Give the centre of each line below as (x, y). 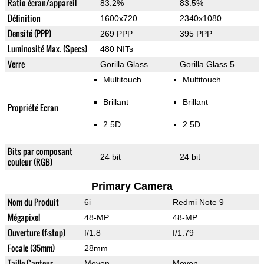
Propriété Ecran (33, 108)
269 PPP (116, 34)
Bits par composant (40, 151)
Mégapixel (24, 217)
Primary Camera (132, 187)
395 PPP (196, 34)
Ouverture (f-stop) (36, 233)
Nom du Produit (33, 202)
